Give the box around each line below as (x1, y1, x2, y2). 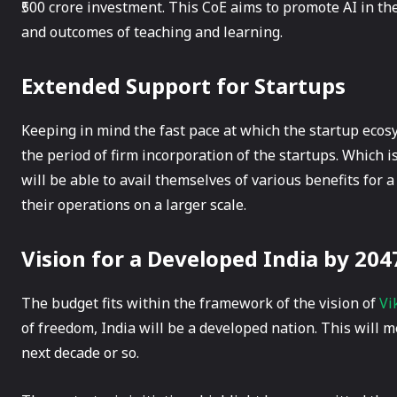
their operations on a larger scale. (21, 194, 246, 214)
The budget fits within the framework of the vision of (21, 292, 379, 313)
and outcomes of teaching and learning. (21, 21, 283, 42)
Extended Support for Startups (21, 70, 346, 100)
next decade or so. (21, 342, 139, 362)
